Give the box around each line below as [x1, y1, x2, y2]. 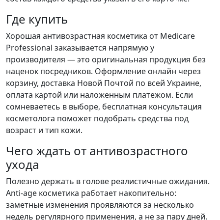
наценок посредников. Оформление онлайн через [6, 66, 201, 77]
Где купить [6, 11, 68, 27]
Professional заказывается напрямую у [6, 42, 154, 54]
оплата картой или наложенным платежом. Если [6, 89, 193, 101]
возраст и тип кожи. [6, 125, 82, 136]
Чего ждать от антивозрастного [6, 142, 188, 159]
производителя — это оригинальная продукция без [6, 54, 206, 65]
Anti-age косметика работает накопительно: [6, 188, 176, 199]
